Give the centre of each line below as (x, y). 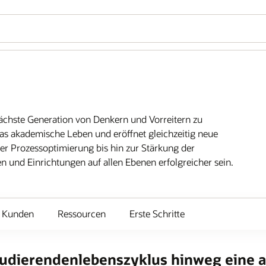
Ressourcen (82, 213)
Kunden (18, 213)
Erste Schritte (157, 213)
